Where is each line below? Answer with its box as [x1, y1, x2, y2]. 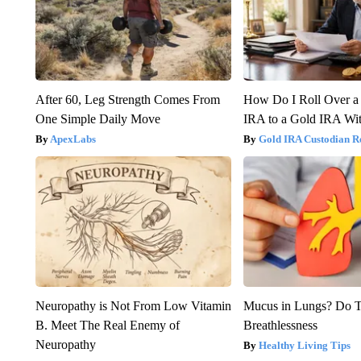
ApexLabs [49, 132, 96, 145]
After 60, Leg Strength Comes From [35, 92, 220, 106]
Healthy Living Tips [259, 338, 351, 351]
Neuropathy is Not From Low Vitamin [35, 298, 231, 313]
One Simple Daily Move [35, 111, 160, 126]
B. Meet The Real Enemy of [35, 317, 180, 332]
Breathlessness [243, 317, 318, 332]
